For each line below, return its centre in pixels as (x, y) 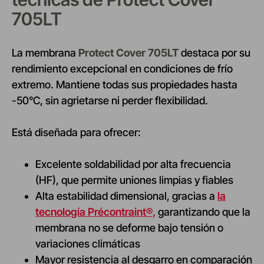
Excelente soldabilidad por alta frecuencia (133, 164)
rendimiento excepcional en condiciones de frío (122, 69)
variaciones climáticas (88, 244)
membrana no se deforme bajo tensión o (129, 228)
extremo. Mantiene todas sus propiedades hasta (125, 85)
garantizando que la (203, 212)
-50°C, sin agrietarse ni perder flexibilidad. (110, 101)
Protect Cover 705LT (128, 53)
